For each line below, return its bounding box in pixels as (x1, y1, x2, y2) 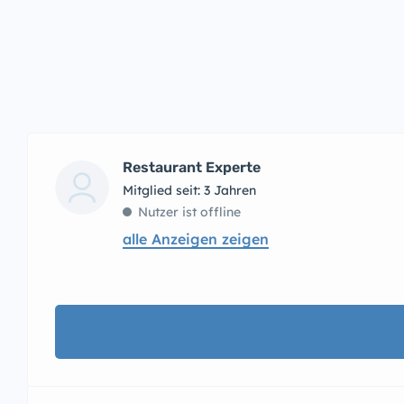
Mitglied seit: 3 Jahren (123, 182, 256, 198)
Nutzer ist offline (138, 204, 241, 220)
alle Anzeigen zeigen (123, 230, 269, 248)
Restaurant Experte (123, 159, 261, 176)
